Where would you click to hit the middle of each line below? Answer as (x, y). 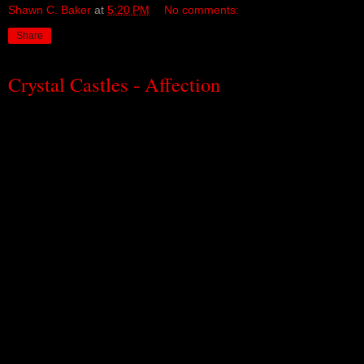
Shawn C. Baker (50, 9)
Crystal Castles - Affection (114, 84)
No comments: (202, 9)
